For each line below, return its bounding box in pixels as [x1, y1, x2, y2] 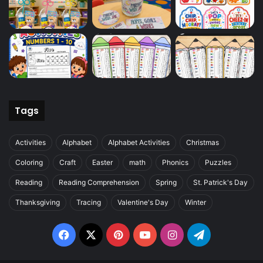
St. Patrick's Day [193, 178, 248, 187]
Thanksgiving [15, 198, 60, 207]
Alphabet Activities [108, 138, 170, 147]
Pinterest [122, 228, 167, 241]
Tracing [76, 198, 101, 207]
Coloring [15, 158, 43, 167]
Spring [156, 178, 177, 187]
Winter [185, 198, 206, 207]
